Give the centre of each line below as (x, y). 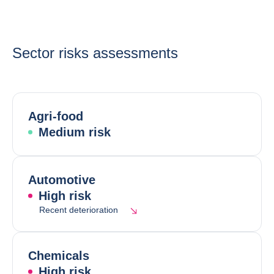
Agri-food (56, 116)
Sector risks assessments (95, 53)
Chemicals (59, 256)
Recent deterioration (79, 210)
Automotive (62, 180)
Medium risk (75, 132)
